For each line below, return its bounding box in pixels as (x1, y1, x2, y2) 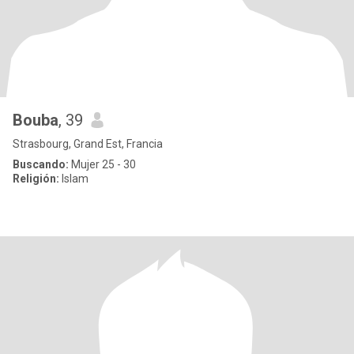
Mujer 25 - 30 (69, 158, 136, 171)
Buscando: (13, 158, 69, 171)
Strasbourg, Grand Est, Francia (13, 137, 163, 150)
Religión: (13, 172, 59, 185)
